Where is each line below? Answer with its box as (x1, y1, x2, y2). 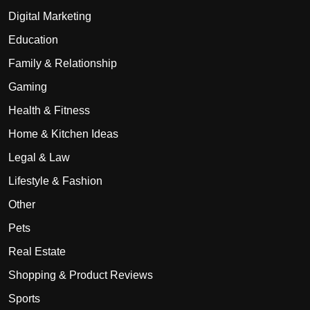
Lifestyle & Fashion (8, 174, 102, 187)
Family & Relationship (8, 57, 117, 69)
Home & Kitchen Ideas (8, 127, 118, 140)
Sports (8, 292, 40, 304)
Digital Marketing (8, 10, 91, 22)
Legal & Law (8, 151, 70, 163)
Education (8, 33, 58, 46)
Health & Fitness (8, 104, 90, 116)
